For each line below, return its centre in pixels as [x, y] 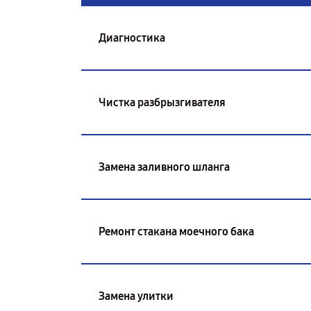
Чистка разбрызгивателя [162, 102]
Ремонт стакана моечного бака [176, 231]
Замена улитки [136, 296]
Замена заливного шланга [164, 167]
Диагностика [132, 37]
